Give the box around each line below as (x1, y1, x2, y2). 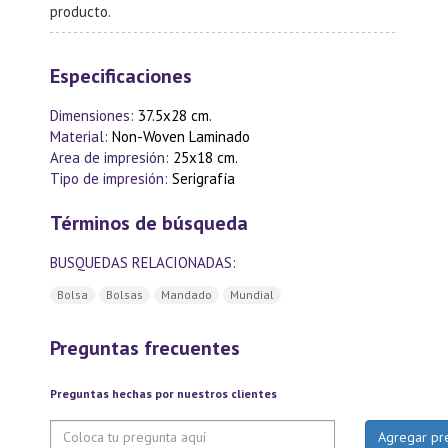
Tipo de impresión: (50, 169, 172, 188)
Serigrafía (172, 169, 235, 188)
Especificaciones (50, 63, 192, 89)
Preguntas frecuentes (50, 335, 240, 362)
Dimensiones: (50, 106, 138, 125)
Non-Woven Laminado (112, 127, 250, 146)
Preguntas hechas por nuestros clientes (50, 386, 277, 402)
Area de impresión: (50, 148, 173, 167)
